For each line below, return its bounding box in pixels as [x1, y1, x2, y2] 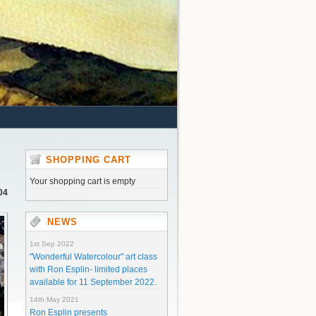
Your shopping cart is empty [30, 176, 135, 186]
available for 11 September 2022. [30, 277, 157, 287]
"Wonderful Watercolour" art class [30, 252, 157, 262]
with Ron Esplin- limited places [30, 265, 147, 274]
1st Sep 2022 [30, 240, 74, 248]
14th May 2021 [30, 296, 79, 303]
